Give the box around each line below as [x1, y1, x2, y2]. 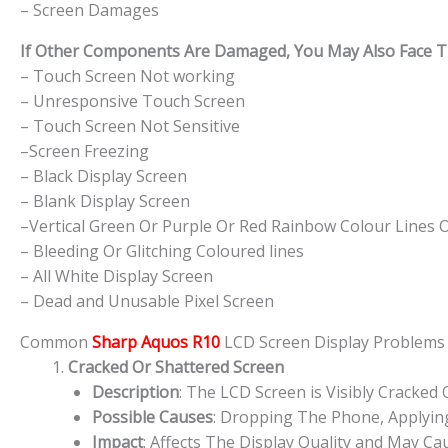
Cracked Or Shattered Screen [68, 355, 284, 378]
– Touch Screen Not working [20, 64, 235, 87]
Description [92, 380, 179, 403]
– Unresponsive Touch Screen [20, 89, 245, 112]
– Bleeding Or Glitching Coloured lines [20, 239, 304, 262]
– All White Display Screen [20, 264, 213, 287]
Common [20, 330, 88, 353]
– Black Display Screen [20, 164, 187, 187]
